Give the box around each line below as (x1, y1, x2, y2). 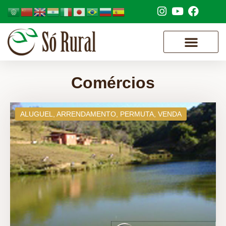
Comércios (71, 74, 155, 92)
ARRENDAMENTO (56, 110, 116, 119)
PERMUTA (120, 110, 154, 119)
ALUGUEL (20, 110, 53, 119)
